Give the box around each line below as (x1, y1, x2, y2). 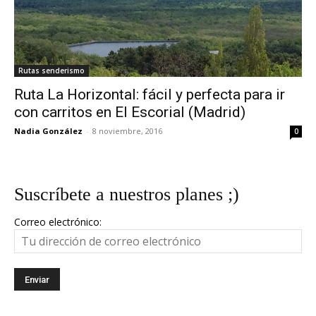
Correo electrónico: (14, 215, 102, 229)
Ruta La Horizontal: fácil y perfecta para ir (14, 86, 285, 103)
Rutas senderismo (18, 66, 85, 75)
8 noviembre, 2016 (92, 126, 162, 136)
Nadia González (14, 126, 83, 136)
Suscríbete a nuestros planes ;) (14, 184, 239, 205)
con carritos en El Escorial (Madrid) (14, 104, 245, 121)
